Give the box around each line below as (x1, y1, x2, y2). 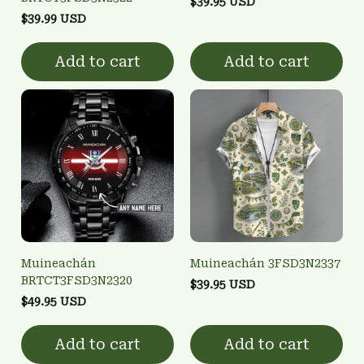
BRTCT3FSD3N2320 (21, 273, 132, 287)
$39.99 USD (21, 11, 86, 25)
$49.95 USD (21, 294, 86, 308)
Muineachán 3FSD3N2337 (190, 256, 340, 270)
